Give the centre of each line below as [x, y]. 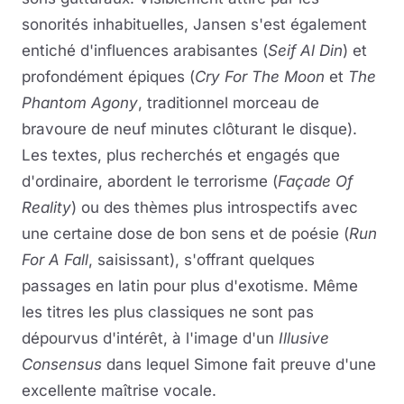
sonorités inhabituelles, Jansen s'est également [194, 24]
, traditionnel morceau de [229, 103]
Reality [46, 207]
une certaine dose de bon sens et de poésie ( [185, 234]
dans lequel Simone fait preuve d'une [239, 364]
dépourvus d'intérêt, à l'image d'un [150, 338]
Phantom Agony [80, 103]
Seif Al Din [305, 50]
